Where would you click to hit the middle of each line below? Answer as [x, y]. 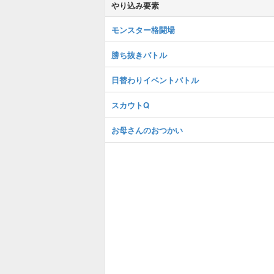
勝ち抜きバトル [139, 55]
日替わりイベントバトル [155, 80]
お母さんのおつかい [147, 130]
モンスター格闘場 [143, 30]
